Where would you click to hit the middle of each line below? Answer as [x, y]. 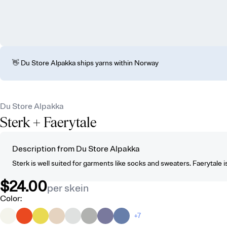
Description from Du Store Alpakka [76, 149]
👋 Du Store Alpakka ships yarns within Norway [85, 63]
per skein [68, 188]
